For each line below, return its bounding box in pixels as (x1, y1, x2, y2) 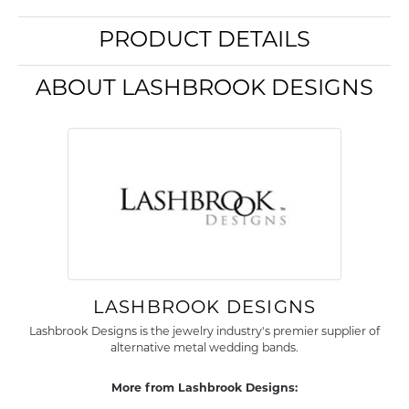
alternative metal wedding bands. (110, 343, 299, 354)
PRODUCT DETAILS (99, 30, 310, 52)
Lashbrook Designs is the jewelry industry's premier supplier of (29, 327, 380, 338)
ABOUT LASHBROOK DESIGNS (36, 79, 373, 100)
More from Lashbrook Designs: (111, 383, 298, 394)
